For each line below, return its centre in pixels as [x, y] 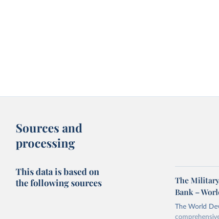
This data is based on [58, 172]
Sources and [49, 128]
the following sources [59, 183]
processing [45, 143]
